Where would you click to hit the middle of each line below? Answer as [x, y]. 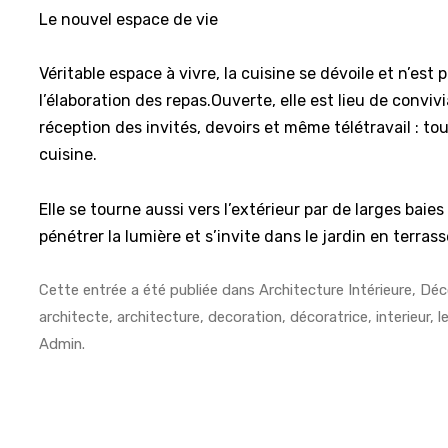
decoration [245, 316]
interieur [403, 316]
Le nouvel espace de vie [129, 19]
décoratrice [329, 316]
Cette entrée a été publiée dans [149, 289]
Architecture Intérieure [336, 289]
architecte [74, 316]
